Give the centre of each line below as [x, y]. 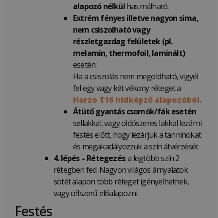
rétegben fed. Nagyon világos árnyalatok [121, 170]
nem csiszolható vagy [111, 30]
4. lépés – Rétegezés [89, 158]
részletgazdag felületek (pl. [123, 42]
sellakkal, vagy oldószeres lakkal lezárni [137, 123]
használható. [147, 7]
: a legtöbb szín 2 [152, 158]
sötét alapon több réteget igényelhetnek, [121, 182]
